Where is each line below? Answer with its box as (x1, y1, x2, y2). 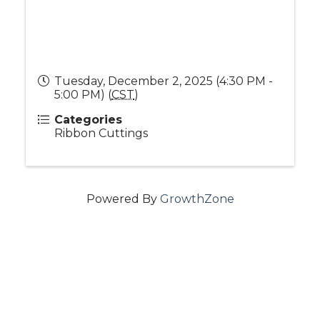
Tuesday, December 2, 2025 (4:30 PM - (54, 74, 273, 89)
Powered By (86, 192, 160, 206)
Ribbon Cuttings (54, 126, 148, 141)
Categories (54, 113, 122, 127)
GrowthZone (159, 192, 234, 206)
